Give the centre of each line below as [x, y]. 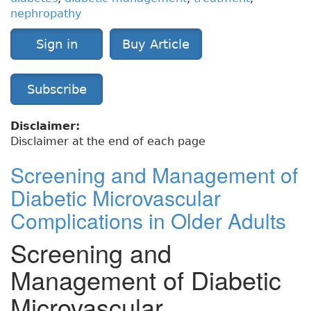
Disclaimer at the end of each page [108, 141]
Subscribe [57, 89]
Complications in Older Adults [148, 220]
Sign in [57, 44]
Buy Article [156, 44]
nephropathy [46, 13]
